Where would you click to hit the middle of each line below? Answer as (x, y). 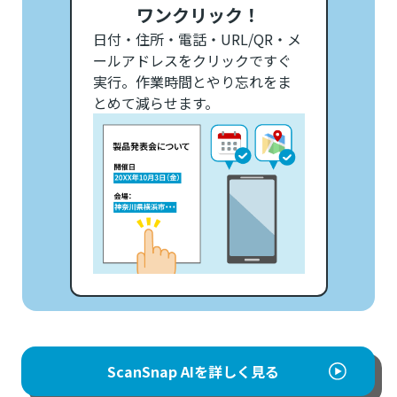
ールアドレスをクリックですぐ (192, 60)
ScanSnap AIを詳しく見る (193, 371)
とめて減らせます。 (156, 102)
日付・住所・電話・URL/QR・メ (197, 39)
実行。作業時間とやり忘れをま (192, 81)
